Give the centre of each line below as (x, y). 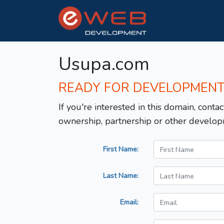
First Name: (121, 149)
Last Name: (121, 176)
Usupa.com (104, 64)
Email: (129, 202)
